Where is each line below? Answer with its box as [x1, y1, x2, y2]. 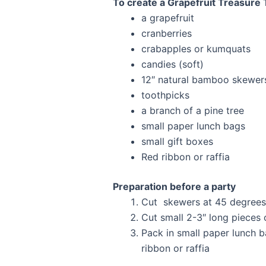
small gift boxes [141, 135, 213, 148]
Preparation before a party [113, 180, 236, 193]
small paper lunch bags [141, 120, 245, 132]
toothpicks [141, 89, 189, 102]
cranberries [141, 27, 192, 40]
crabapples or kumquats [141, 43, 251, 55]
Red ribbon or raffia [141, 151, 230, 163]
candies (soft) [141, 58, 204, 71]
